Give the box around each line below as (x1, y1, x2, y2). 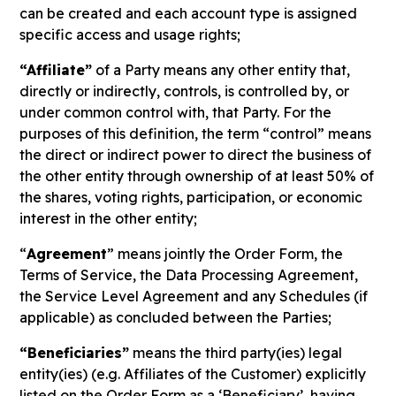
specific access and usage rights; (19, 26, 241, 43)
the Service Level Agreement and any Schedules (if (19, 287, 369, 305)
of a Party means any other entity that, (92, 61, 351, 79)
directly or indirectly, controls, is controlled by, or (19, 82, 350, 100)
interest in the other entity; (19, 209, 198, 227)
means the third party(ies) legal (129, 344, 343, 362)
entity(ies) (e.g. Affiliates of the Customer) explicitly (19, 365, 367, 383)
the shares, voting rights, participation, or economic (19, 188, 363, 206)
